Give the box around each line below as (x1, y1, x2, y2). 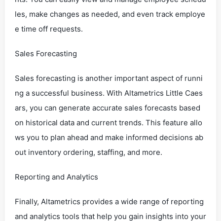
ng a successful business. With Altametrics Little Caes (15, 88, 203, 98)
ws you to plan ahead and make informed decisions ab (15, 133, 203, 142)
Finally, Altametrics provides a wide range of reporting (15, 197, 204, 206)
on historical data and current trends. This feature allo (15, 118, 202, 127)
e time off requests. (15, 24, 83, 34)
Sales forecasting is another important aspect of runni (15, 74, 203, 83)
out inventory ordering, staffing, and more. (15, 147, 162, 157)
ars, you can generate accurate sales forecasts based (15, 103, 200, 112)
